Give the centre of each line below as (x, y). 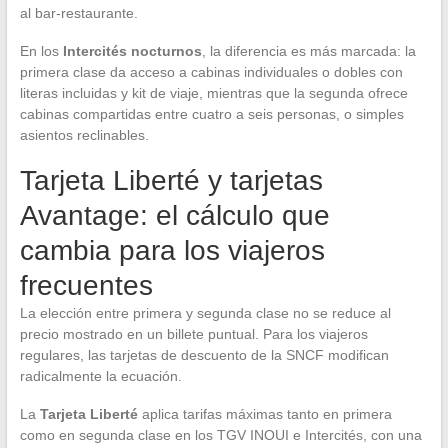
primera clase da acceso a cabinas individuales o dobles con (211, 72)
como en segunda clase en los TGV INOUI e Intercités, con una (220, 435)
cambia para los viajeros (172, 251)
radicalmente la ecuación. (100, 376)
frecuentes (86, 286)
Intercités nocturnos (132, 51)
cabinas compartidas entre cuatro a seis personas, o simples (211, 114)
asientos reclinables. (84, 135)
